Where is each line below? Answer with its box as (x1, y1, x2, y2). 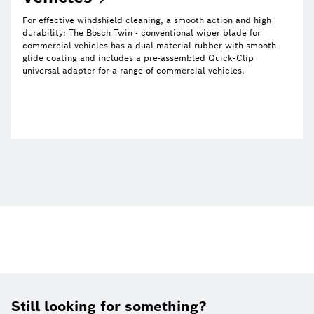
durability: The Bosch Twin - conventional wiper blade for (22, 27, 261, 39)
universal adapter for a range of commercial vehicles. (22, 65, 245, 76)
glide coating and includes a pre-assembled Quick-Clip (22, 53, 254, 64)
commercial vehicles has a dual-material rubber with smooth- (22, 40, 279, 51)
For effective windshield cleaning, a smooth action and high (22, 15, 271, 26)
